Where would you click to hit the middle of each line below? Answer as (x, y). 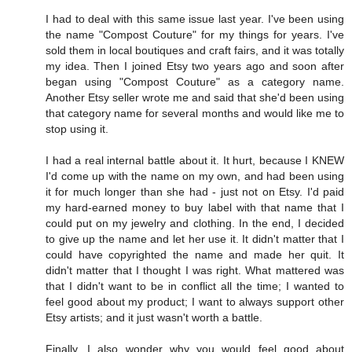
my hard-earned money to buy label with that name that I (195, 208)
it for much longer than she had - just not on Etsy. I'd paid (195, 192)
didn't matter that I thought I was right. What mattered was (195, 271)
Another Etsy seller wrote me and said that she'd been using (195, 98)
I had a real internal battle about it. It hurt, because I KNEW (195, 161)
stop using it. (77, 129)
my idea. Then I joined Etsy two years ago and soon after (195, 66)
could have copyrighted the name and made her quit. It (195, 255)
